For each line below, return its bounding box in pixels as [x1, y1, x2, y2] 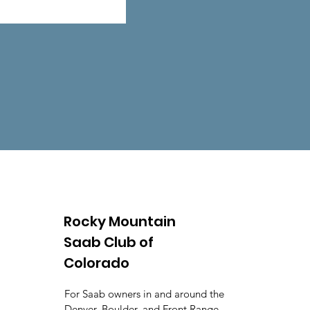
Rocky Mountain [64, 212, 176, 231]
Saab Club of [64, 232, 154, 252]
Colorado [64, 253, 129, 273]
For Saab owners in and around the [64, 287, 224, 300]
